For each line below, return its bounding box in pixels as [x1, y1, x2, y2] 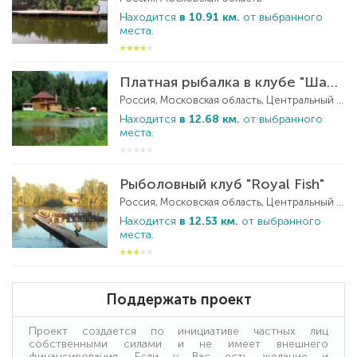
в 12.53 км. [179, 214, 238, 228]
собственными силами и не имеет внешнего [29, 336, 328, 351]
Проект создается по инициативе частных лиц [29, 324, 328, 338]
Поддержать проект [105, 290, 252, 308]
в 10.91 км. [179, 10, 240, 24]
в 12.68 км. [179, 112, 240, 126]
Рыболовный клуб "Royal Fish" [120, 175, 324, 193]
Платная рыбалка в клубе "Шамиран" [327, 73, 338, 91]
